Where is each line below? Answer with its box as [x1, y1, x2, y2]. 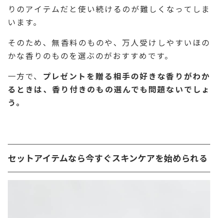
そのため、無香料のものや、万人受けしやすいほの [8, 36, 210, 49]
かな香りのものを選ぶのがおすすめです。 [8, 50, 173, 62]
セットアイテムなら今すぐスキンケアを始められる [8, 152, 208, 164]
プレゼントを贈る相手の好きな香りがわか [42, 70, 211, 82]
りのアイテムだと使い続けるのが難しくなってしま [8, 3, 210, 15]
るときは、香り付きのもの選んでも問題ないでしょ [8, 83, 210, 95]
